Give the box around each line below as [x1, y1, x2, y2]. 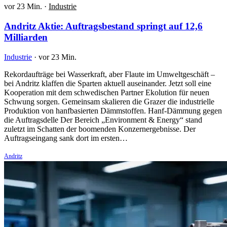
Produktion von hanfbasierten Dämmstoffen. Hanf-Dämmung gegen [4, 106, 222, 115]
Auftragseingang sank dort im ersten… [4, 133, 128, 142]
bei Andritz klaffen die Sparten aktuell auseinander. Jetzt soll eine [4, 79, 211, 88]
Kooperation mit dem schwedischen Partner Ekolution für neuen [4, 88, 209, 97]
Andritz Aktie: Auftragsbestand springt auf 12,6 [4, 20, 203, 31]
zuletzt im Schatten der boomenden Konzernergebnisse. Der [4, 124, 196, 133]
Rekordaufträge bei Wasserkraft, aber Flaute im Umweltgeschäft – [4, 69, 215, 79]
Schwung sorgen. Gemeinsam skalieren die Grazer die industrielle [4, 97, 214, 106]
